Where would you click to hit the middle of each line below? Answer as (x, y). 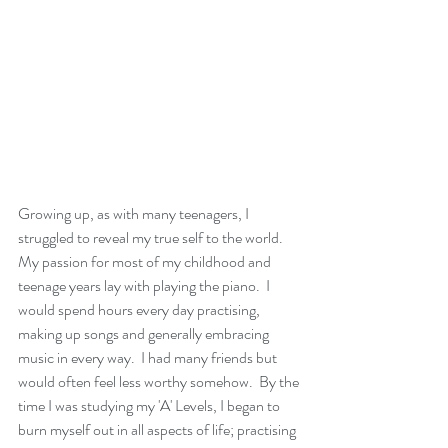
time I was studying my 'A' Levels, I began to (150, 406)
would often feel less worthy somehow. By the (160, 382)
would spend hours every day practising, (140, 310)
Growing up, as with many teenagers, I (135, 214)
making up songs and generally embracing (145, 334)
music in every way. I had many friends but (149, 358)
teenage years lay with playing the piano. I (145, 286)
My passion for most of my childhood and (146, 262)
